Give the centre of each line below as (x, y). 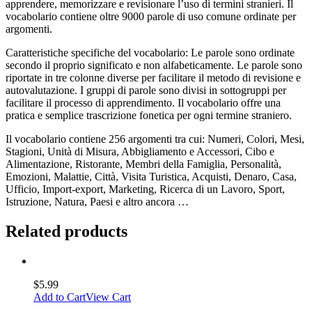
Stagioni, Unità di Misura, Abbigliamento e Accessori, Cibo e (140, 151)
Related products (67, 231)
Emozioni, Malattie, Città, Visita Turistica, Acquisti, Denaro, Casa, (151, 176)
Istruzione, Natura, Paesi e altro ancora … (97, 201)
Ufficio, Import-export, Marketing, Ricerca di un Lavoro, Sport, (145, 189)
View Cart (108, 297)
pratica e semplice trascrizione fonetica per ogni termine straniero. (149, 115)
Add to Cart (60, 297)
